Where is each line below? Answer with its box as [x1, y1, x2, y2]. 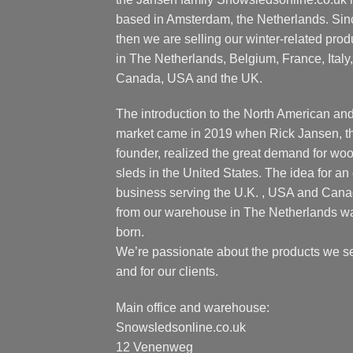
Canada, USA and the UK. [116, 71, 262, 85]
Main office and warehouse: [116, 301, 269, 315]
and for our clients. [116, 265, 218, 279]
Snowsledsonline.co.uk [116, 321, 246, 335]
